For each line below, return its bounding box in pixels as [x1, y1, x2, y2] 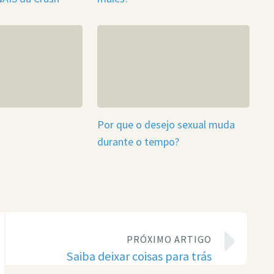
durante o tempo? [97, 135, 179, 149]
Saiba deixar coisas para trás [67, 248, 212, 264]
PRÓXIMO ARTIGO [127, 232, 212, 245]
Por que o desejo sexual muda [97, 117, 235, 132]
